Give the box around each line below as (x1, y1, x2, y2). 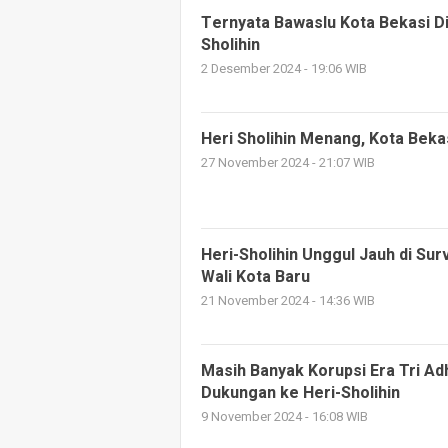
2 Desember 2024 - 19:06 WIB (201, 60, 367, 78)
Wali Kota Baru (201, 265, 310, 289)
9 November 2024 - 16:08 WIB (201, 408, 368, 426)
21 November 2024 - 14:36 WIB (201, 292, 375, 310)
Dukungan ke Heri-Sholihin (201, 381, 400, 405)
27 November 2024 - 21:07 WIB (201, 154, 375, 172)
